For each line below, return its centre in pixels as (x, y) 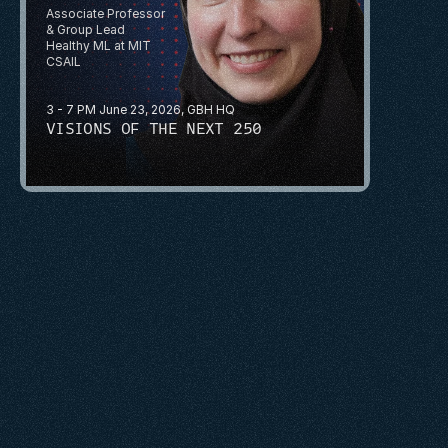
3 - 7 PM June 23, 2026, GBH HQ (140, 109)
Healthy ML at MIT (98, 45)
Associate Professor (105, 13)
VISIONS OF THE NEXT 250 (154, 128)
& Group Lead (85, 29)
